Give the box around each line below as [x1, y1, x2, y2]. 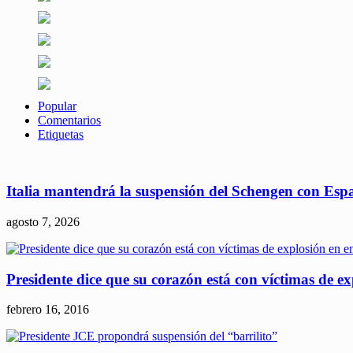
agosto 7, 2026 [6, 215, 80, 229]
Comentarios [38, 113, 101, 127]
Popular [38, 98, 76, 113]
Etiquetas [38, 127, 84, 141]
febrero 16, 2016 [6, 303, 89, 317]
